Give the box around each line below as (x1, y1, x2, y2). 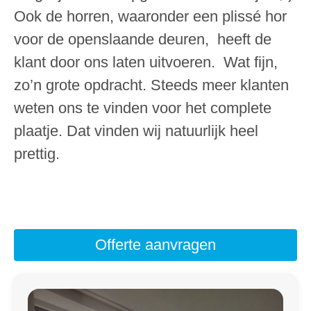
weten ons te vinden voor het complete (14, 99, 271, 117)
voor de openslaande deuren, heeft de (14, 30, 271, 48)
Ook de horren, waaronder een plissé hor (14, 7, 287, 25)
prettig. (14, 144, 60, 162)
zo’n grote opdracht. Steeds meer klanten (14, 76, 289, 94)
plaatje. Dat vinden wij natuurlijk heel (14, 121, 258, 140)
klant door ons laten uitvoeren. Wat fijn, (14, 53, 278, 71)
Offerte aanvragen (95, 235, 216, 253)
